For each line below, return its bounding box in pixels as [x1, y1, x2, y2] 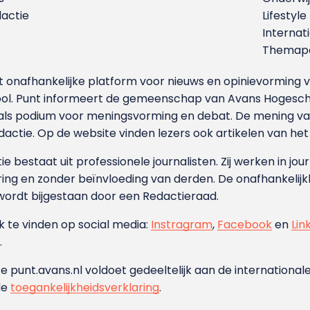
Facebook [217, 216, 273, 232]
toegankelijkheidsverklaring [10, 279, 160, 295]
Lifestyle [262, 7, 307, 24]
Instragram [151, 216, 213, 232]
